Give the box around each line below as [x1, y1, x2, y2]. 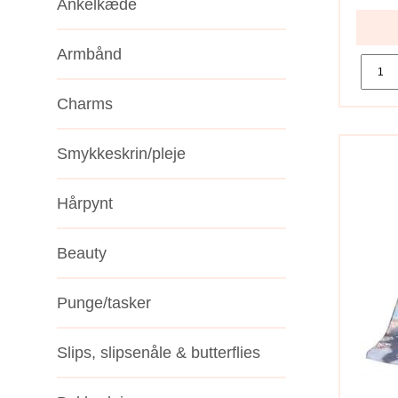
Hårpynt [57, 194, 113, 212]
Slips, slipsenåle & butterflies [57, 343, 260, 362]
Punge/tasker [57, 293, 151, 312]
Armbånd [57, 44, 122, 63]
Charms [57, 94, 113, 113]
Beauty [57, 243, 107, 262]
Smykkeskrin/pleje [57, 144, 186, 163]
